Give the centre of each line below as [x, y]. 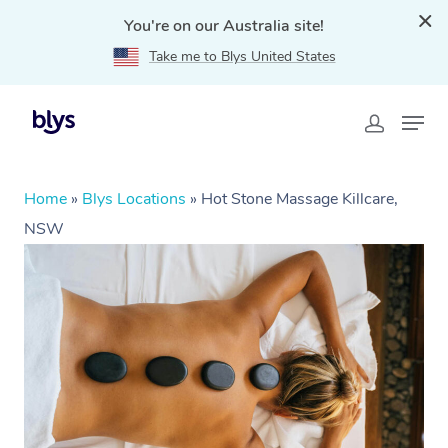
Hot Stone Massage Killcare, [299, 199]
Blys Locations [134, 199]
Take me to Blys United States [242, 56]
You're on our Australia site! [224, 26]
